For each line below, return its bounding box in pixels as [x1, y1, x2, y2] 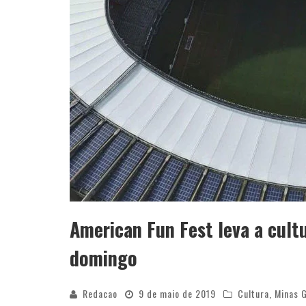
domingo [70, 244, 137, 272]
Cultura [238, 286, 269, 301]
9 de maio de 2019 [139, 286, 216, 301]
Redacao [83, 286, 117, 301]
